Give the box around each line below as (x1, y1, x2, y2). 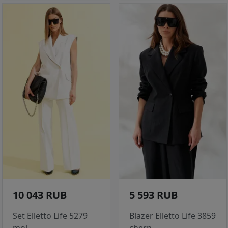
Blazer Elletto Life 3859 (129, 210, 216, 222)
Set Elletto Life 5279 (13, 210, 88, 222)
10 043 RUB (13, 188, 67, 203)
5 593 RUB (129, 188, 178, 203)
